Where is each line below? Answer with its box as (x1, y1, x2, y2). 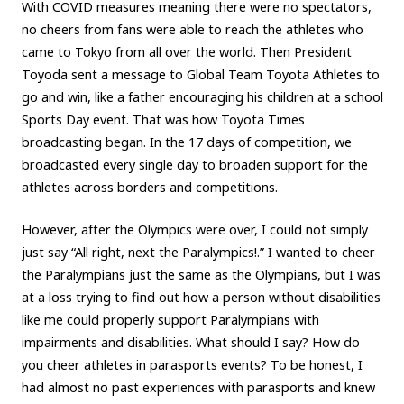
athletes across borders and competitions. (21, 178, 278, 196)
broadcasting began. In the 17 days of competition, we (21, 133, 352, 151)
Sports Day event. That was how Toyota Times (21, 110, 305, 128)
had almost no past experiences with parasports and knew (21, 378, 375, 396)
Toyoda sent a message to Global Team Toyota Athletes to (21, 65, 380, 83)
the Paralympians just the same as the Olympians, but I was (21, 265, 381, 283)
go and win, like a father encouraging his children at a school (21, 87, 383, 106)
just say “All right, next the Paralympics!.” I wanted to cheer (21, 243, 375, 261)
